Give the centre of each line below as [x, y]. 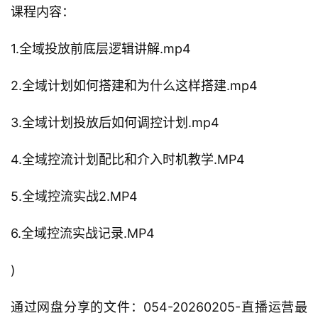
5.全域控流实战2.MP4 [74, 197]
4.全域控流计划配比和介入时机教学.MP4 [128, 160]
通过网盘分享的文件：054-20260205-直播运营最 [159, 307]
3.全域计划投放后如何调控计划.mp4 [115, 123]
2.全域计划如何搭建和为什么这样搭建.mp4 [134, 86]
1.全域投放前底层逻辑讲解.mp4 [101, 49]
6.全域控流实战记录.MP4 [83, 234]
